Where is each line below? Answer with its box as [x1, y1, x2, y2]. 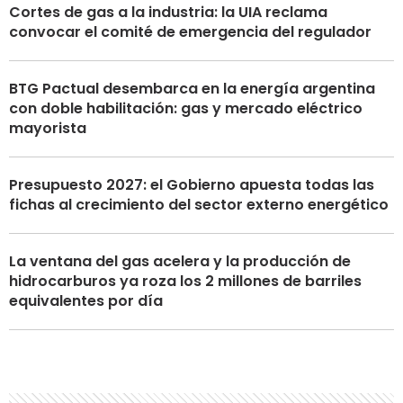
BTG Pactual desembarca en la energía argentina [9, 77, 375, 99]
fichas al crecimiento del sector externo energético [9, 193, 389, 215]
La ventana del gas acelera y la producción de [9, 250, 351, 272]
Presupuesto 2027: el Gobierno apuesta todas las [9, 174, 374, 195]
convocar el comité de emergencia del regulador [9, 21, 372, 42]
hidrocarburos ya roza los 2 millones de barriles [9, 270, 362, 291]
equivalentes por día [9, 290, 163, 311]
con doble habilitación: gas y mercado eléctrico [9, 97, 363, 119]
